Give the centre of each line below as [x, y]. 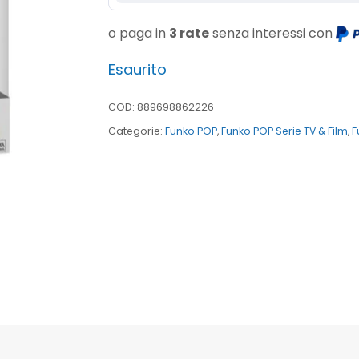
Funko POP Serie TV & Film [284, 131]
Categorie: [136, 131]
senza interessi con [272, 34]
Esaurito [137, 70]
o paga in [138, 34]
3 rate [189, 34]
